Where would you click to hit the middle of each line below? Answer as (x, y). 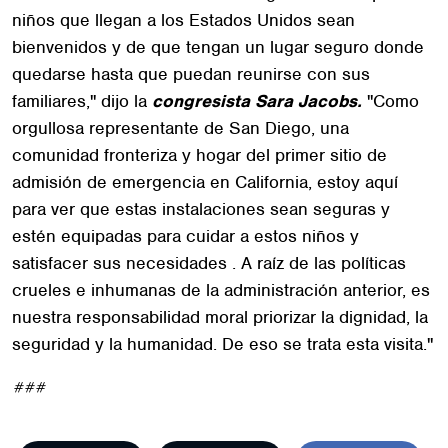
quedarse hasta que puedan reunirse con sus (191, 73)
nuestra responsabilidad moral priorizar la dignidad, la (220, 316)
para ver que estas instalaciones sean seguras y (201, 208)
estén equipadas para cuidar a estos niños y (185, 235)
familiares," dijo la (82, 100)
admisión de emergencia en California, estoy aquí (205, 181)
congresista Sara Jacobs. (259, 100)
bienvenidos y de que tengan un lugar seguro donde (218, 46)
